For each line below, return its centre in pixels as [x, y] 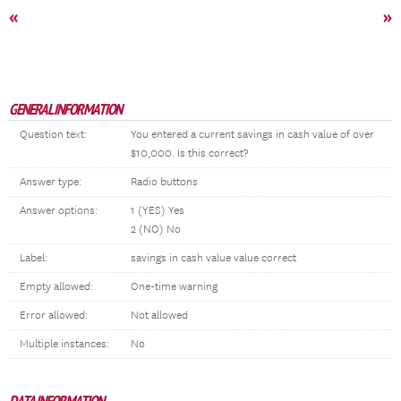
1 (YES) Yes [158, 211]
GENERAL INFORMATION [65, 109]
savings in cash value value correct [213, 258]
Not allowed [159, 316]
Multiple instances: [64, 344]
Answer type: [51, 182]
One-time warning [174, 287]
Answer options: [59, 211]
